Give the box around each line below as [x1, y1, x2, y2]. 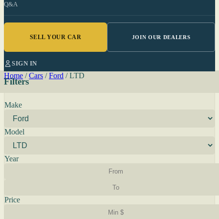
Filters [4, 76, 29, 87]
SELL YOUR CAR [29, 33, 82, 41]
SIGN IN [12, 60, 37, 67]
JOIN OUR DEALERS [131, 34, 191, 40]
